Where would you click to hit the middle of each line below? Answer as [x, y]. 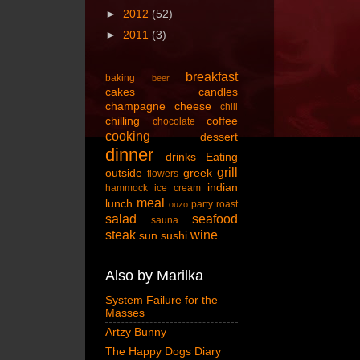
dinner [129, 154]
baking [120, 78]
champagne [135, 106]
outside [124, 173]
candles [218, 92]
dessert [219, 137]
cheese [193, 106]
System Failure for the [162, 300]
